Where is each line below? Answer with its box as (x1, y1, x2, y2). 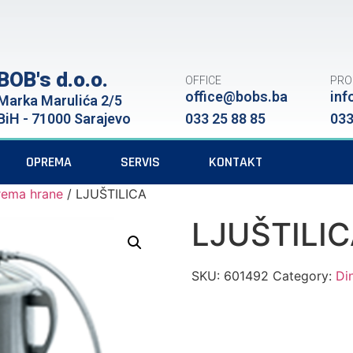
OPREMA (26, 153, 72, 171)
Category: (273, 268, 336, 284)
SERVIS (121, 153, 160, 171)
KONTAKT (209, 153, 262, 171)
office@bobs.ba (185, 88, 288, 105)
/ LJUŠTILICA (63, 186, 147, 202)
